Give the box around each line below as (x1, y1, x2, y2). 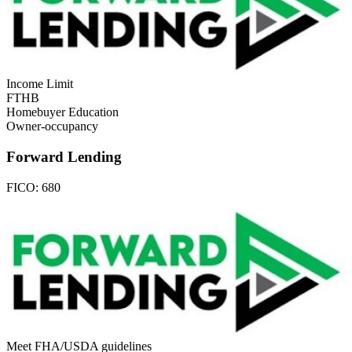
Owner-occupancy (6, 119, 98, 134)
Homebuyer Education (6, 105, 119, 119)
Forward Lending (6, 148, 122, 166)
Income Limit (6, 77, 73, 91)
